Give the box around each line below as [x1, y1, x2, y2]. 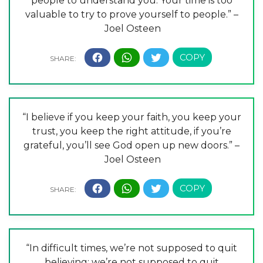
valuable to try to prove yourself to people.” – [25, 9, 238, 21]
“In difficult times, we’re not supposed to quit [26, 242, 237, 254]
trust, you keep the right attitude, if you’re [32, 126, 231, 137]
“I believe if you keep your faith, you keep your [22, 112, 241, 123]
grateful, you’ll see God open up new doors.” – [23, 140, 240, 151]
